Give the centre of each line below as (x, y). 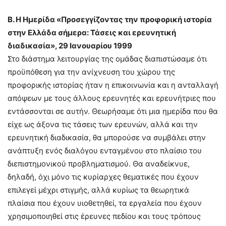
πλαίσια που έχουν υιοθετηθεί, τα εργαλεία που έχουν (105, 203)
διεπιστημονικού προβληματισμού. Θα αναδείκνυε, (99, 164)
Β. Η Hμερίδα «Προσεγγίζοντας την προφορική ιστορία (110, 19)
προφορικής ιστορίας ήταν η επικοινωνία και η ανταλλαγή (113, 85)
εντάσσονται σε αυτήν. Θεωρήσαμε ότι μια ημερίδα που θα (113, 111)
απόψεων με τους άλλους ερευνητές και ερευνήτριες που (112, 98)
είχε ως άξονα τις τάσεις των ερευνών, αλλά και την (103, 124)
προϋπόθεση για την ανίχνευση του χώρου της (91, 72)
